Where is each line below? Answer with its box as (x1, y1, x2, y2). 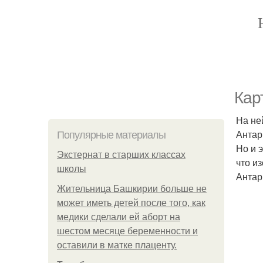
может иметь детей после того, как (57, 198, 205, 208)
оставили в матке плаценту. (57, 240, 177, 250)
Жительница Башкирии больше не (57, 184, 207, 194)
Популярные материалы (57, 129, 166, 141)
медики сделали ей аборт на (57, 212, 180, 222)
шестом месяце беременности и (57, 226, 198, 236)
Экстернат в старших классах (57, 150, 186, 160)
